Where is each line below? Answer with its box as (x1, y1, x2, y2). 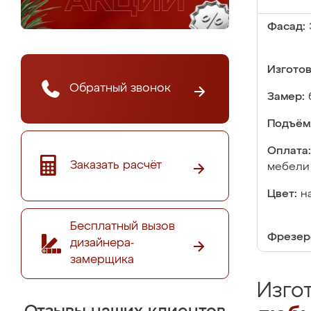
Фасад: (267, 22, 305, 33)
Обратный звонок (69, 82, 171, 94)
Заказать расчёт (70, 159, 162, 171)
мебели (267, 162, 310, 173)
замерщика (70, 253, 134, 266)
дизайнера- (70, 237, 134, 249)
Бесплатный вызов (70, 220, 175, 233)
